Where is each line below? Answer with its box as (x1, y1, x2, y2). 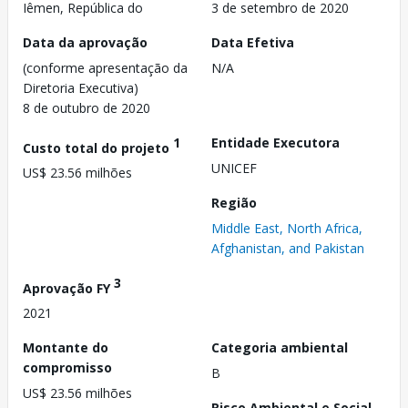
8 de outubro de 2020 (23, 98, 150, 117)
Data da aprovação (23, 33, 148, 51)
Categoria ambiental (211, 339, 348, 357)
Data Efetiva (211, 33, 294, 51)
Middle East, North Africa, (211, 219, 362, 237)
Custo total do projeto (23, 138, 173, 157)
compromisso (23, 359, 112, 377)
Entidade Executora (211, 133, 340, 151)
